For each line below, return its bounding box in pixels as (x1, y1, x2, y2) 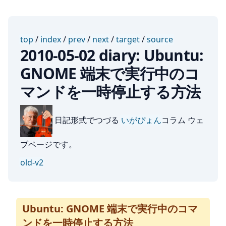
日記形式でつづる (52, 115, 121, 126)
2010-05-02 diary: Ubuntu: (20, 45, 204, 66)
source (147, 34, 173, 45)
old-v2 (20, 157, 43, 168)
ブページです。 (20, 139, 77, 150)
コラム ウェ (161, 115, 204, 126)
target (116, 34, 140, 45)
